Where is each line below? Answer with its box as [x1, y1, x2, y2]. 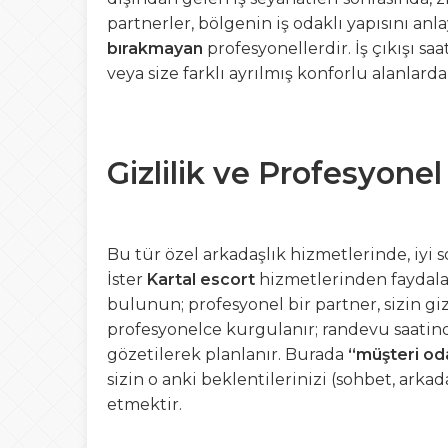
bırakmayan [107, 39, 203, 58]
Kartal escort [147, 270, 255, 289]
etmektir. [107, 395, 182, 414]
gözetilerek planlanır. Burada [107, 345, 348, 364]
